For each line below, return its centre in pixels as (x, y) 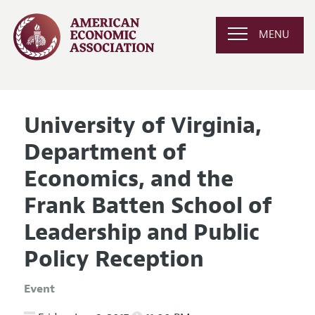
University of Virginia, (142, 125)
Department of (105, 152)
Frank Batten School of (148, 205)
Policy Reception (114, 259)
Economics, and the (128, 179)
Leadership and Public (141, 232)
